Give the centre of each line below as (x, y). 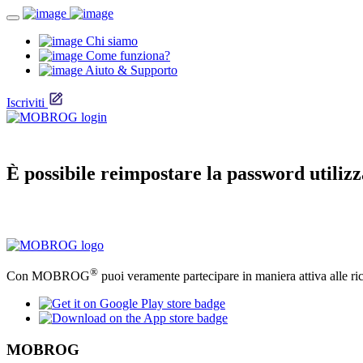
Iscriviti (26, 102)
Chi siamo (110, 41)
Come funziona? (126, 56)
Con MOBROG (48, 276)
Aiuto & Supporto (130, 70)
